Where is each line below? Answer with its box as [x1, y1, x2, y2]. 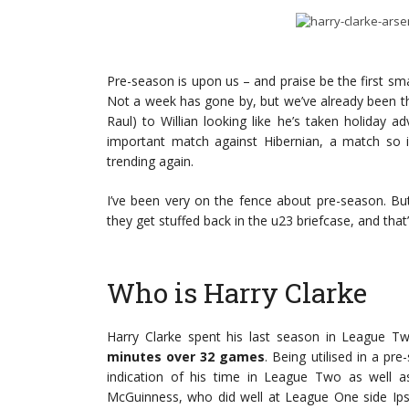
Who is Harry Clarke [107, 275, 367, 310]
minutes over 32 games [107, 348, 266, 365]
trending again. [107, 152, 194, 170]
